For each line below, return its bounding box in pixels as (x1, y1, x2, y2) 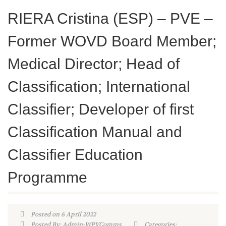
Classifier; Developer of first (8, 101, 194, 118)
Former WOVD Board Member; (8, 33, 216, 49)
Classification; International (8, 78, 190, 95)
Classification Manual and (8, 124, 182, 140)
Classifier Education (8, 146, 143, 163)
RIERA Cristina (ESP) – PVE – (8, 10, 213, 27)
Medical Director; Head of (8, 55, 180, 72)
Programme (8, 169, 87, 186)
